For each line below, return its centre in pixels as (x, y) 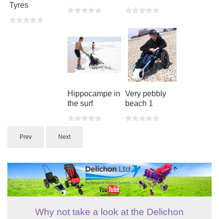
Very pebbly (145, 93)
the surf (80, 103)
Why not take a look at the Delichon (109, 212)
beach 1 (139, 103)
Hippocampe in (94, 93)
